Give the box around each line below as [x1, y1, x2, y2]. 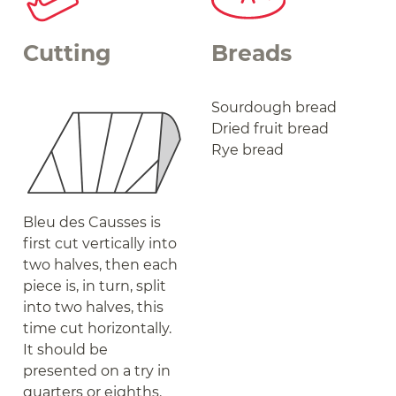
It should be [23, 341, 109, 359]
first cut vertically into [23, 235, 178, 253]
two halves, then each [23, 256, 179, 274]
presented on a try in [23, 362, 171, 380]
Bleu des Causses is [23, 214, 162, 232]
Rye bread [211, 141, 284, 159]
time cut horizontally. [23, 320, 172, 338]
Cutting [23, 40, 112, 67]
